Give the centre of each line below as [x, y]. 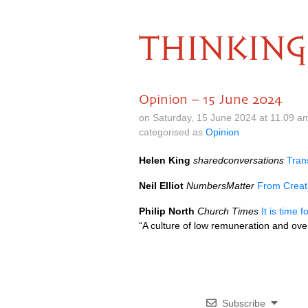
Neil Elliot [161, 186]
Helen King [165, 160]
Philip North [167, 211]
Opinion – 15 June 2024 [211, 99]
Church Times [228, 211]
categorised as [172, 132]
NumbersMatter [220, 186]
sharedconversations [239, 160]
